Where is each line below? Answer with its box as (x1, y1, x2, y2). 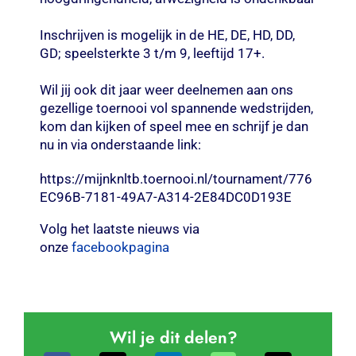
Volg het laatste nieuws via (39, 220, 199, 237)
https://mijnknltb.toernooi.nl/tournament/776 (39, 170, 312, 187)
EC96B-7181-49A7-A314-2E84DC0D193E (39, 188, 292, 205)
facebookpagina (71, 238, 169, 255)
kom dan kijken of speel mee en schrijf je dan (39, 118, 308, 134)
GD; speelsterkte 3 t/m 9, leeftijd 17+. (39, 44, 265, 61)
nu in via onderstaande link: (39, 136, 201, 153)
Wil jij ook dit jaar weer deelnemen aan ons (39, 81, 293, 98)
